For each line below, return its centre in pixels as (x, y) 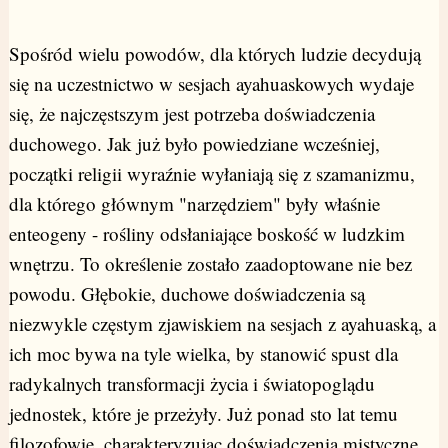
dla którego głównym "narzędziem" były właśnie (194, 204)
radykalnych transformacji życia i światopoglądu (191, 384)
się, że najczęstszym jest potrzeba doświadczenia (191, 114)
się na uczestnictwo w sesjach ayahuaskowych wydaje (211, 84)
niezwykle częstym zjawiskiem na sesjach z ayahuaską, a (222, 324)
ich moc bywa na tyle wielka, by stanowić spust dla (203, 354)
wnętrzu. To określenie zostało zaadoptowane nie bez (210, 264)
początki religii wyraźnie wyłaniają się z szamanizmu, (211, 174)
